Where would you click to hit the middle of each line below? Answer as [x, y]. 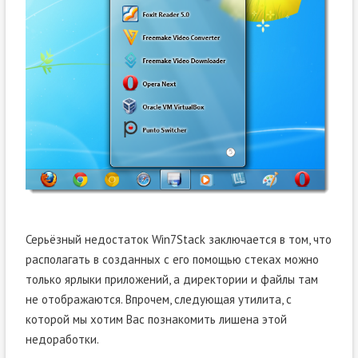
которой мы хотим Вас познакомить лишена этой [156, 319]
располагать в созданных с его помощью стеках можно [172, 259]
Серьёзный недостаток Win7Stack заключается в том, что [178, 239]
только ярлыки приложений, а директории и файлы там [171, 279]
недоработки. [62, 339]
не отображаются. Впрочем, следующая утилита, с [158, 299]
